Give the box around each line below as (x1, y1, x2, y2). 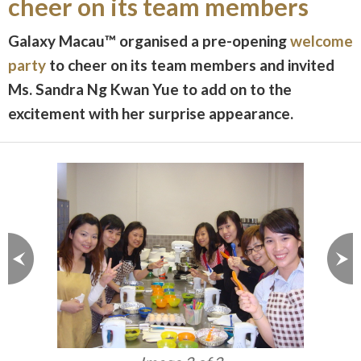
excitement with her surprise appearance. (8, 104, 293, 123)
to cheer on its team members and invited (49, 56, 334, 75)
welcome (290, 31, 353, 51)
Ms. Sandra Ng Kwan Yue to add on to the (8, 80, 292, 99)
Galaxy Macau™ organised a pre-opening (8, 31, 290, 51)
